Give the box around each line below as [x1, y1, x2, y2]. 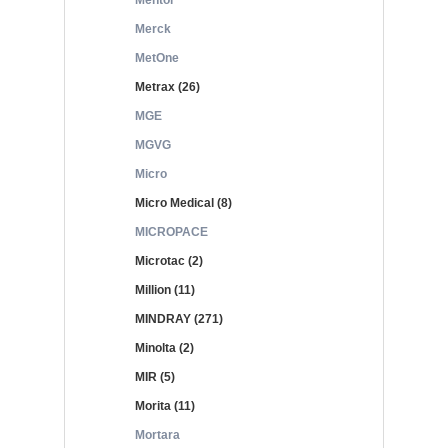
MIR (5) [135, 370, 175, 384]
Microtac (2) [135, 254, 203, 268]
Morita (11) [135, 399, 195, 413]
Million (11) [135, 283, 195, 297]
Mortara [135, 428, 180, 442]
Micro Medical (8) [135, 196, 232, 210]
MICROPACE [135, 225, 208, 239]
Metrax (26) [135, 80, 200, 94]
